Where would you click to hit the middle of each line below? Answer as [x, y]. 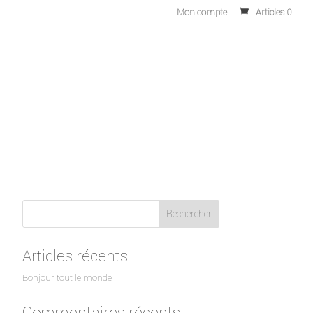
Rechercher [189, 214]
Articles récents [75, 256]
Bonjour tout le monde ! [69, 278]
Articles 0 [274, 12]
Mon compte [202, 12]
